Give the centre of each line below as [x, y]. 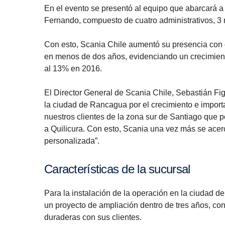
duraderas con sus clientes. [93, 217]
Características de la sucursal [121, 169]
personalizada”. [72, 141]
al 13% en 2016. [73, 69]
